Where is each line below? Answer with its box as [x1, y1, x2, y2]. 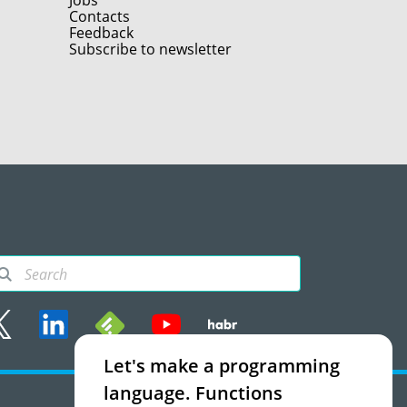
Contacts [69, 6, 130, 27]
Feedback [69, 23, 134, 44]
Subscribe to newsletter [69, 39, 232, 60]
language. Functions [104, 381, 283, 405]
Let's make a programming [104, 353, 340, 378]
